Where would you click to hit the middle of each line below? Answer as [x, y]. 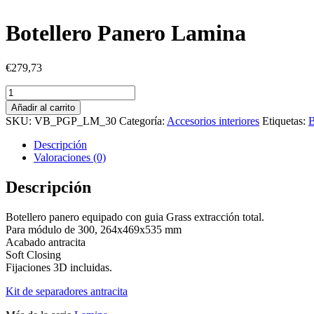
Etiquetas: [285, 121]
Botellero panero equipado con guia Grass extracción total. [135, 217]
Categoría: [143, 121]
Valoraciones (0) [70, 157]
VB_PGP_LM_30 [75, 121]
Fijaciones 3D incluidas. [59, 267]
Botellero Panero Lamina [126, 33]
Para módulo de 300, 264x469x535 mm [94, 229]
